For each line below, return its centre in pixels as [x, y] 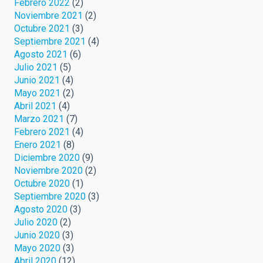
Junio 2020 [37, 235]
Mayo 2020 [37, 248]
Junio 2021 [37, 80]
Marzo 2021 [39, 119]
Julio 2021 [36, 67]
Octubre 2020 [42, 183]
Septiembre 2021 [50, 41]
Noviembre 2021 [48, 15]
